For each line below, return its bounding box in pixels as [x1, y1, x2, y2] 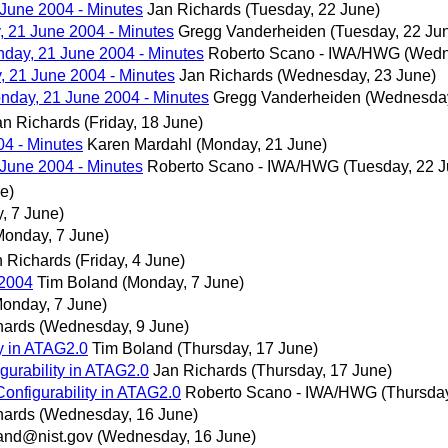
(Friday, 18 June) [84, 113, 203, 131]
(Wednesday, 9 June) [39, 318, 189, 336]
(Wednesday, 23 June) [277, 66, 436, 84]
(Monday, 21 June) [196, 135, 327, 153]
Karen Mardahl [87, 135, 192, 153]
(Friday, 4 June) [75, 252, 185, 270]
